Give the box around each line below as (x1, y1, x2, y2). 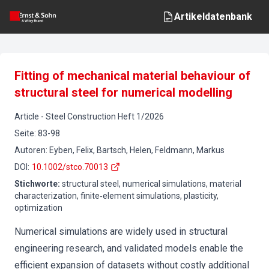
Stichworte (14, 179, 58, 189)
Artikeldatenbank (174, 11, 252, 22)
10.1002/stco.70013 (32, 162, 108, 172)
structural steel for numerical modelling (14, 85, 232, 100)
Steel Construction (46, 112, 116, 121)
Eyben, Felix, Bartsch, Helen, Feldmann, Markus (49, 145, 225, 155)
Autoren (14, 145, 46, 155)
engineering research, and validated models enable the (14, 243, 243, 254)
